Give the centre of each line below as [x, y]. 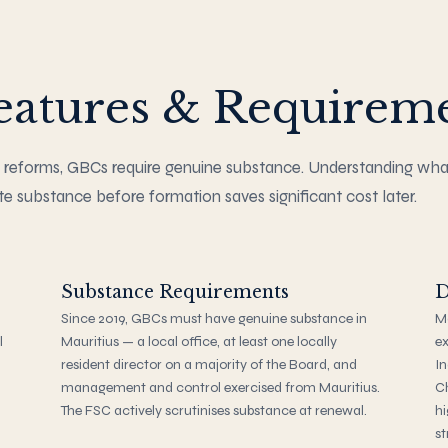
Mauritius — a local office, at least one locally [199, 341]
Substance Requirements [175, 291]
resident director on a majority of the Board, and [209, 364]
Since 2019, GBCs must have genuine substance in [214, 318]
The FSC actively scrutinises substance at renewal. [214, 410]
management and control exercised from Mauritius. [221, 387]
